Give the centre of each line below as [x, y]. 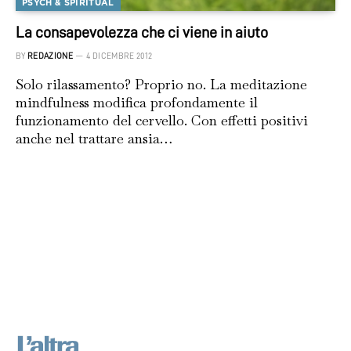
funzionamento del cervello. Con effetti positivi [162, 120]
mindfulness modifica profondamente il [137, 102]
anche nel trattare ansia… [94, 138]
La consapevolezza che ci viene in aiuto [142, 32]
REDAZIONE [50, 56]
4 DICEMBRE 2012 [119, 56]
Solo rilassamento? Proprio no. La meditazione [161, 84]
